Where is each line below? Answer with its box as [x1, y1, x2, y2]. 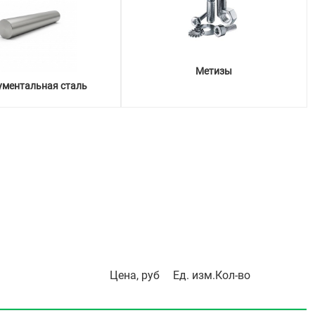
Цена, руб [110, 269, 160, 283]
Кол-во [215, 269, 250, 283]
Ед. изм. [173, 269, 215, 283]
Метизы [195, 65, 232, 77]
